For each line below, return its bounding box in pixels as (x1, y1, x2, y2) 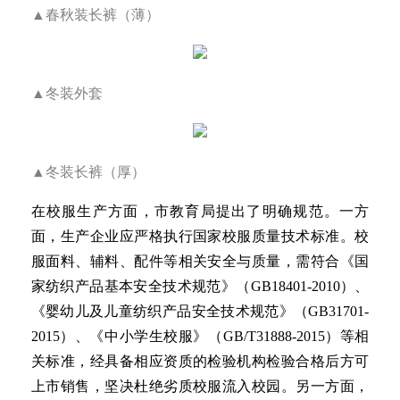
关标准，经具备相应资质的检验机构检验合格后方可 (30, 354, 370, 370)
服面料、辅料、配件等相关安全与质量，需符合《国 (30, 254, 370, 270)
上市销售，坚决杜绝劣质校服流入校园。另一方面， (30, 379, 370, 395)
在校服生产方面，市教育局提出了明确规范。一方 (30, 204, 370, 220)
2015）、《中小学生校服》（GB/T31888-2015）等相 (30, 329, 370, 345)
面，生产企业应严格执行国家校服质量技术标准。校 (30, 229, 370, 245)
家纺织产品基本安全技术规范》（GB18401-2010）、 (30, 279, 370, 295)
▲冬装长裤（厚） (30, 164, 146, 180)
